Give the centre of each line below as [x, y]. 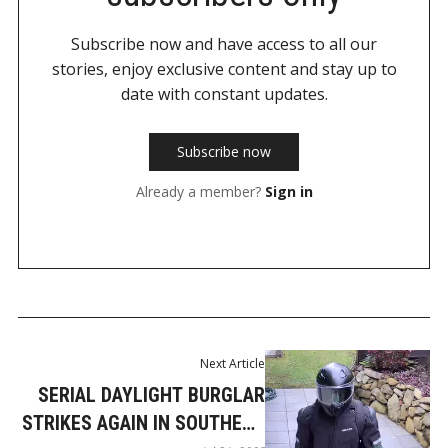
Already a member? [198, 191]
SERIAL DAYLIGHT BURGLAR [152, 395]
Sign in [288, 191]
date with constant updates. [224, 93]
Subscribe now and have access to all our [224, 43]
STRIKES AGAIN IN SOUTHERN [144, 423]
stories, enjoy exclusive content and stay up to [224, 68]
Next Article [233, 364]
